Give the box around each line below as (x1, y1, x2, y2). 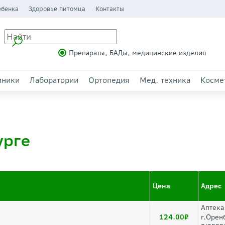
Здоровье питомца (28, 5, 85, 13)
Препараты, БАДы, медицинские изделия (68, 48, 206, 57)
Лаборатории (30, 75, 78, 85)
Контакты (95, 5, 124, 13)
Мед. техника (140, 75, 190, 85)
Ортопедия (88, 75, 130, 85)
